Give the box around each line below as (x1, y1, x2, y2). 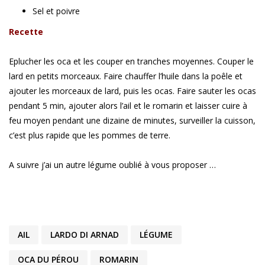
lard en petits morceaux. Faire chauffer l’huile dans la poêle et (9, 70, 243, 82)
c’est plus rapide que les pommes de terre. (9, 130, 170, 141)
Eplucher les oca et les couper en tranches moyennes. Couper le (9, 56, 254, 67)
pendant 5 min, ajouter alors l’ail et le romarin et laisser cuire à (9, 100, 247, 112)
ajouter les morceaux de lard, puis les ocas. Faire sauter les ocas (9, 85, 256, 97)
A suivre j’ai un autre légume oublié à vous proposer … (9, 159, 218, 171)
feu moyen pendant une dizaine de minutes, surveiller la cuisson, (9, 115, 256, 127)
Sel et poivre (33, 5, 80, 17)
